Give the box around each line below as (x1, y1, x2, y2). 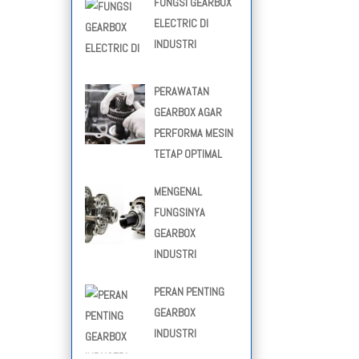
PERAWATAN (153, 84, 209, 99)
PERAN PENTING (153, 284, 224, 300)
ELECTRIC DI (153, 16, 208, 31)
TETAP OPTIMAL (153, 147, 222, 162)
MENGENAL (153, 184, 202, 200)
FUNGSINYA (153, 205, 205, 220)
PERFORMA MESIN (153, 126, 233, 141)
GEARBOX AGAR (153, 105, 222, 120)
